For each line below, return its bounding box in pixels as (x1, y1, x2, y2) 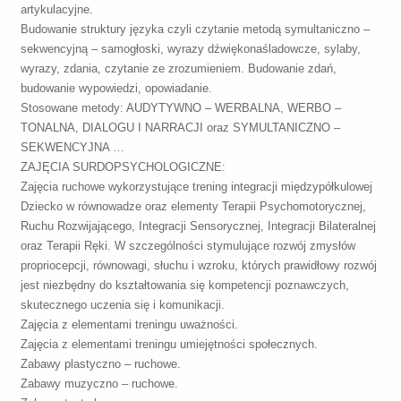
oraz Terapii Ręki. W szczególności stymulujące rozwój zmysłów (20, 240, 355, 253)
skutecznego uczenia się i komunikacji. (20, 299, 225, 312)
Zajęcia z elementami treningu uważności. (20, 319, 238, 332)
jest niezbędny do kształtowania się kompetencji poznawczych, (20, 279, 349, 293)
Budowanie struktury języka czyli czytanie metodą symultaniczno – (20, 23, 370, 37)
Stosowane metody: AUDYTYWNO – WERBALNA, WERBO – (20, 102, 341, 115)
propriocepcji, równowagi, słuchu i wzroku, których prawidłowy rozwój (20, 260, 377, 273)
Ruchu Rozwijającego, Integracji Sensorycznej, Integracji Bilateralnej (20, 220, 376, 234)
